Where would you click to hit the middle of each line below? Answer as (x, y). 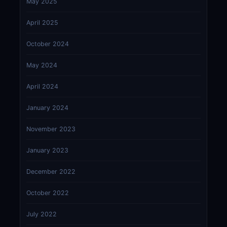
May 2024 (42, 65)
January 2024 (47, 108)
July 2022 (41, 214)
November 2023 (51, 129)
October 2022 (47, 193)
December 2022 (51, 172)
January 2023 (47, 150)
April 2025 (42, 23)
